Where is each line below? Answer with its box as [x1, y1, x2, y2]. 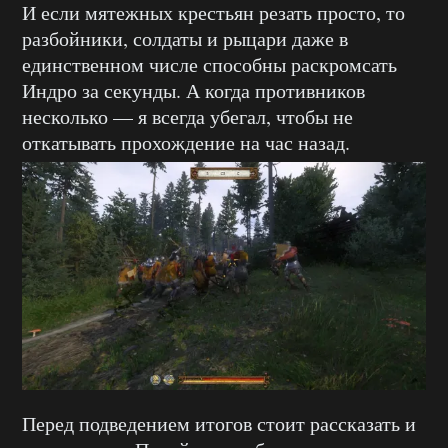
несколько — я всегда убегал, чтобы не [22, 103, 353, 131]
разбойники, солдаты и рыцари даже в [22, 25, 348, 53]
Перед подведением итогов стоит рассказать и [22, 409, 416, 437]
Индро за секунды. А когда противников [22, 77, 365, 105]
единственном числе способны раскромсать [22, 51, 397, 79]
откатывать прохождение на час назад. [22, 129, 350, 157]
